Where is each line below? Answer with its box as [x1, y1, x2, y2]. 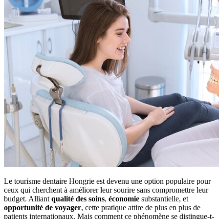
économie [107, 194, 139, 203]
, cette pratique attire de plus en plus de [81, 203, 200, 212]
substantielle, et [139, 194, 188, 203]
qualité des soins [51, 194, 105, 203]
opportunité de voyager [4, 203, 81, 212]
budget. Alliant [4, 194, 51, 203]
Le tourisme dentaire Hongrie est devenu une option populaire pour [4, 176, 211, 185]
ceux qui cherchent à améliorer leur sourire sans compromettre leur [4, 185, 208, 194]
